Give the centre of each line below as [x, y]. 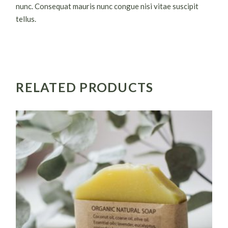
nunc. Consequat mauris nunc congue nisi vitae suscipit [107, 6]
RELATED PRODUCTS [85, 87]
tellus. [26, 19]
